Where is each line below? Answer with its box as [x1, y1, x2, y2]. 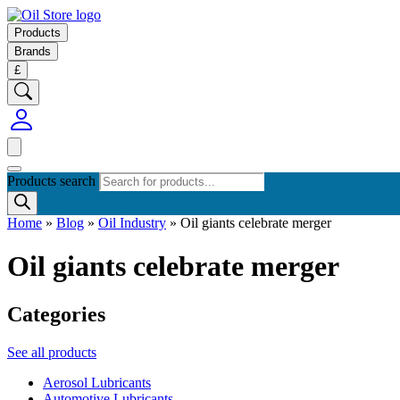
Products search [7, 173, 99, 188]
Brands [14, 45, 51, 58]
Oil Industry [98, 215, 166, 230]
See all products [7, 344, 96, 360]
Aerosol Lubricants [43, 374, 151, 390]
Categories [7, 302, 105, 326]
